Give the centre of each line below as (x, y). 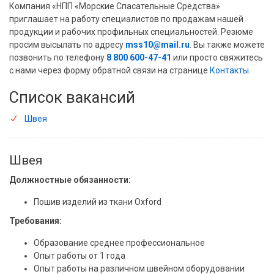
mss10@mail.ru (157, 45)
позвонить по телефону (58, 57)
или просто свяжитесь (217, 57)
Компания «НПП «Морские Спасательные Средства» (115, 6)
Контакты (229, 70)
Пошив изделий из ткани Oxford (98, 202)
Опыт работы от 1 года (80, 256)
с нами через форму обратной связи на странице (109, 70)
